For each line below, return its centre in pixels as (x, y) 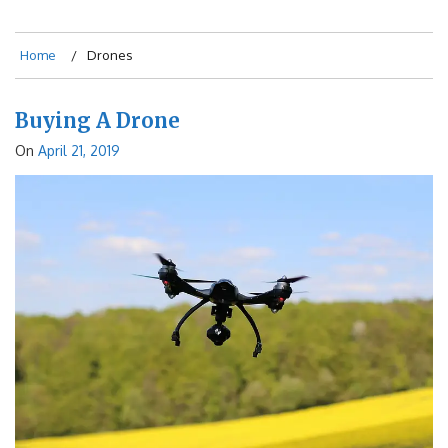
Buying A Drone (97, 121)
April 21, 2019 (79, 151)
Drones (110, 55)
